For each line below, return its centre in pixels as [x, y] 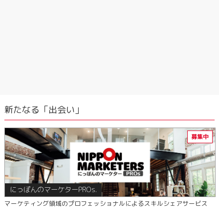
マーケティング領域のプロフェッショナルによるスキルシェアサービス [106, 203]
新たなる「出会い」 [44, 110]
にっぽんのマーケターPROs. [53, 190]
